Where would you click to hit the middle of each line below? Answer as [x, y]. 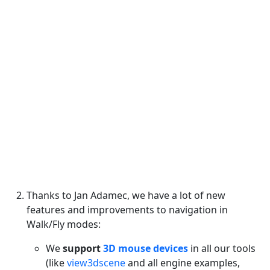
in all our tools [222, 248]
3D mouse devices [146, 248]
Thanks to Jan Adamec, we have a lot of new [126, 195]
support [83, 248]
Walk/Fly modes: [64, 224]
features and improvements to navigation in [127, 209]
